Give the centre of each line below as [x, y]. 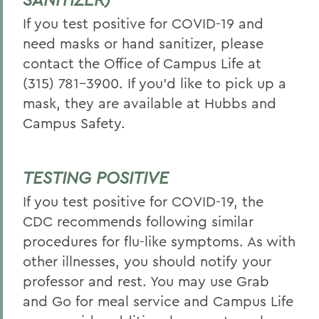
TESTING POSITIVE [96, 177]
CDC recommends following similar [138, 221]
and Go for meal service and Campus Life [158, 301]
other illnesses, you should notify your [147, 261]
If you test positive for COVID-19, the [143, 201]
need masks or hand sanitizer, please [143, 43]
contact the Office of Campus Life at [142, 63]
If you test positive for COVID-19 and [143, 23]
